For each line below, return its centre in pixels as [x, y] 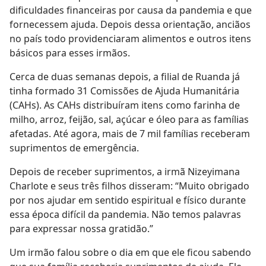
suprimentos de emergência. [74, 148]
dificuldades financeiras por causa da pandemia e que [131, 10]
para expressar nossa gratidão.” [81, 229]
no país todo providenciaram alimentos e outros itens [130, 39]
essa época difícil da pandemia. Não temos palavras [125, 215]
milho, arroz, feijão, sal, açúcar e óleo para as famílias [129, 120]
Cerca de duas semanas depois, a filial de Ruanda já [125, 77]
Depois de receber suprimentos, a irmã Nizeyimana [125, 172]
